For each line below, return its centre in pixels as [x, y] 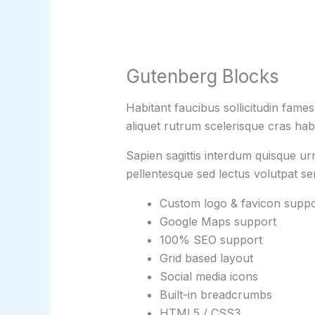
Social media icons [208, 277]
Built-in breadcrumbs [216, 295]
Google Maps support [218, 222]
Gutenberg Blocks [202, 77]
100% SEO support [211, 240]
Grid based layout [206, 258]
